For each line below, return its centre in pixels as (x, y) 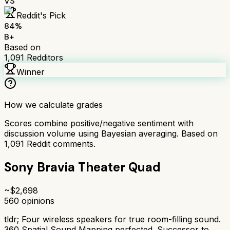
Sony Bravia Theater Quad (82, 167)
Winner (31, 72)
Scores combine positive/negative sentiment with (99, 123)
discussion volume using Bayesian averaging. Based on (111, 133)
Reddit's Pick (41, 15)
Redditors (44, 57)
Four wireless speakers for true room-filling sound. (121, 219)
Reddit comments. (60, 143)
